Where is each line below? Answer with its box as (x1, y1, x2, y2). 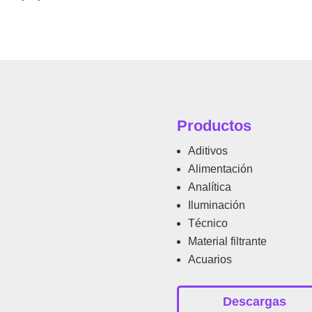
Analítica (187, 181, 231, 194)
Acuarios (187, 253, 232, 266)
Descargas (223, 295, 287, 309)
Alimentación (187, 163, 253, 175)
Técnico (187, 217, 228, 230)
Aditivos (187, 145, 228, 157)
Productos (176, 117, 251, 135)
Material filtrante (187, 235, 267, 248)
